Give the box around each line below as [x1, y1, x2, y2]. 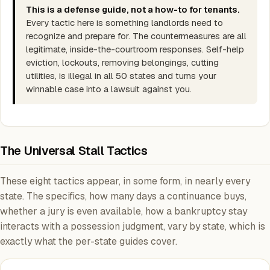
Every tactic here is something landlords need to [26, 17, 223, 28]
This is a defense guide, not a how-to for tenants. [26, 4, 240, 15]
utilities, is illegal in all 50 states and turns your [26, 70, 216, 81]
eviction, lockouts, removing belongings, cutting [26, 57, 219, 68]
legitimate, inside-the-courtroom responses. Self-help [26, 43, 244, 55]
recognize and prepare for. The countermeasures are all [26, 30, 246, 42]
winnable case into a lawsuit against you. [26, 83, 192, 95]
